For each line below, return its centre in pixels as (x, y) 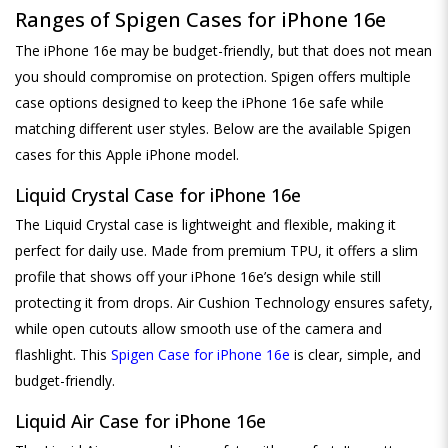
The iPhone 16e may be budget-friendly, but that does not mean (223, 50)
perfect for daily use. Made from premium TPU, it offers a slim (216, 250)
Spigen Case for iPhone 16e (200, 354)
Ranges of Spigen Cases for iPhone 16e (200, 19)
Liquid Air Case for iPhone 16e (140, 420)
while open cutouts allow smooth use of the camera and (198, 328)
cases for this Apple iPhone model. (127, 154)
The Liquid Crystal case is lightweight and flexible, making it (205, 224)
